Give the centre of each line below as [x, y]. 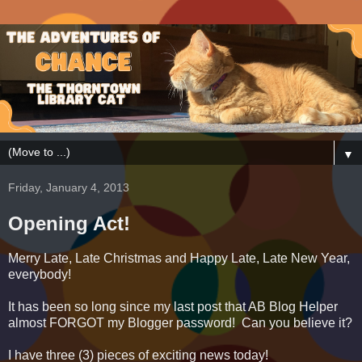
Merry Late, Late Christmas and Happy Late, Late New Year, [179, 259]
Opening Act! [69, 224]
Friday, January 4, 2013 [69, 188]
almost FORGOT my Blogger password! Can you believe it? [180, 323]
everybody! [40, 275]
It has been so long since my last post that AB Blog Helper [173, 307]
